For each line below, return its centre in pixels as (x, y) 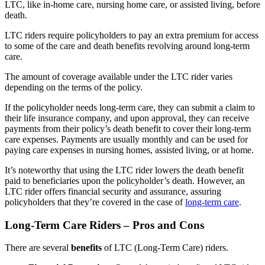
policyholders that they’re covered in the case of (95, 202)
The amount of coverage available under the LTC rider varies (119, 76)
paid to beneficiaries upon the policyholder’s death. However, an (125, 180)
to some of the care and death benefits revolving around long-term (127, 46)
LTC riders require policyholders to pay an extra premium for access (132, 35)
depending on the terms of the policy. (74, 87)
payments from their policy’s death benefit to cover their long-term (128, 128)
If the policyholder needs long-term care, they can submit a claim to (130, 107)
